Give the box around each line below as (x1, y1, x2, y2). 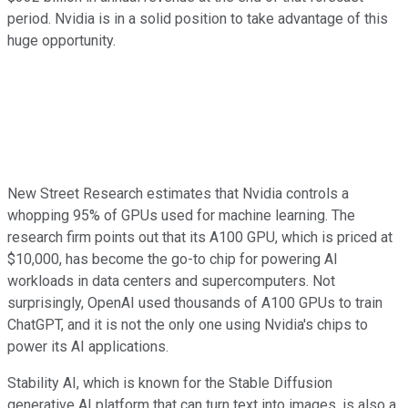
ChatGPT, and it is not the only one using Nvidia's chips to (7, 315, 368, 333)
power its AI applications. (7, 337, 168, 355)
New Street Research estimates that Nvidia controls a (7, 184, 349, 202)
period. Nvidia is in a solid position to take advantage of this (7, 9, 388, 27)
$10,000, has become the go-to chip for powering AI (7, 250, 338, 268)
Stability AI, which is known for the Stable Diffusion (7, 373, 332, 392)
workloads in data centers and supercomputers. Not (7, 271, 335, 290)
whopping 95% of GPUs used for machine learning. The (7, 206, 355, 224)
